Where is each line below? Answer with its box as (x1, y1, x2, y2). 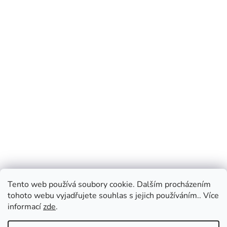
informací (8, 201, 43, 212)
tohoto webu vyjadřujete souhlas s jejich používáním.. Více (8, 190, 219, 201)
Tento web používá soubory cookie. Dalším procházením (8, 179, 211, 190)
